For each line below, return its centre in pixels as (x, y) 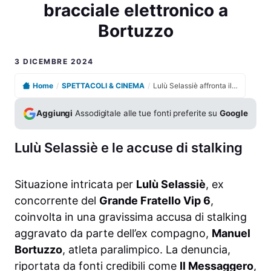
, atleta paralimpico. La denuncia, (146, 249)
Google (234, 113)
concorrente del (57, 200)
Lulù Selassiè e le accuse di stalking (129, 147)
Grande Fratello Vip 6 (155, 200)
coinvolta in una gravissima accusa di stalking (131, 217)
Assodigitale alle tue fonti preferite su (146, 113)
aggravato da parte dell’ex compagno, (113, 233)
